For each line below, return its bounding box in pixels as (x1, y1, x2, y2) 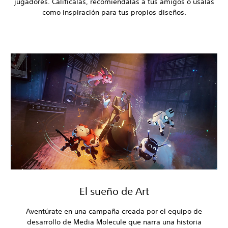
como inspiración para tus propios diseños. (42, 7, 186, 17)
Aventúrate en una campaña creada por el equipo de (26, 207, 202, 216)
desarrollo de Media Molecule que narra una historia (26, 217, 202, 227)
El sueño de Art (79, 185, 149, 197)
